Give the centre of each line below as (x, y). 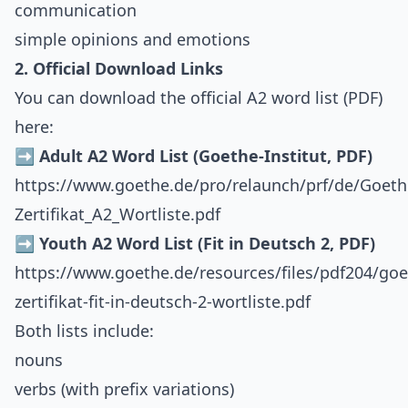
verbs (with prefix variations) (124, 389)
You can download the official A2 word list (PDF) (199, 98)
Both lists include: (84, 331)
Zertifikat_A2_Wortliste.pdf (117, 214)
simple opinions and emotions (133, 40)
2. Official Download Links (119, 69)
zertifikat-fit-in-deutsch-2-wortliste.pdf (163, 302)
